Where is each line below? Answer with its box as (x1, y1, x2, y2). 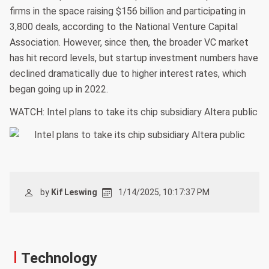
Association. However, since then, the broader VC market (10, 36, 249, 48)
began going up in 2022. (10, 83, 108, 95)
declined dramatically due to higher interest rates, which (10, 67, 246, 79)
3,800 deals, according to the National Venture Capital (10, 20, 238, 32)
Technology (21, 249, 97, 267)
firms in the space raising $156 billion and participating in (10, 5, 246, 17)
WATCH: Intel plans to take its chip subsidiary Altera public (10, 106, 258, 118)
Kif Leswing (51, 187, 97, 197)
